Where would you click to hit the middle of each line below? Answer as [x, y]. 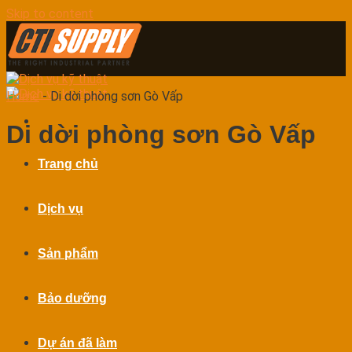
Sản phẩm [68, 253]
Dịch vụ [60, 209]
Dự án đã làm [77, 343]
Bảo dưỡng [72, 298]
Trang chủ [68, 164]
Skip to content [50, 14]
